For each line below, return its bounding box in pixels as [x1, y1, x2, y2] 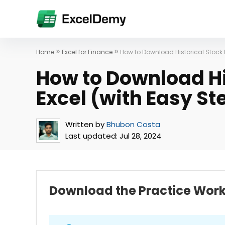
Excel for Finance [62, 48, 113, 56]
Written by [65, 119, 104, 130]
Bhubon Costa [106, 119, 160, 130]
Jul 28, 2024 [118, 131, 161, 141]
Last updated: [65, 131, 118, 141]
